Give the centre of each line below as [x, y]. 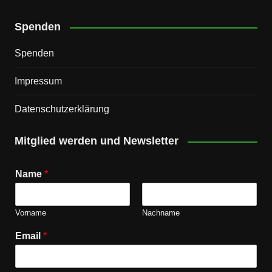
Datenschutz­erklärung [62, 109]
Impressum [38, 81]
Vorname [30, 213]
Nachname [161, 213]
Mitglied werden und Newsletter [96, 141]
